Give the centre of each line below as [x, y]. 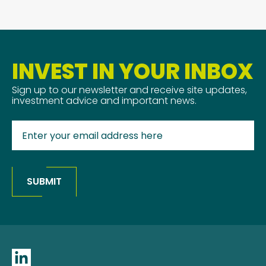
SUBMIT [44, 181]
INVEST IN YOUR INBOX [133, 72]
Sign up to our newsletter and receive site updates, [129, 90]
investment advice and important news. [104, 101]
